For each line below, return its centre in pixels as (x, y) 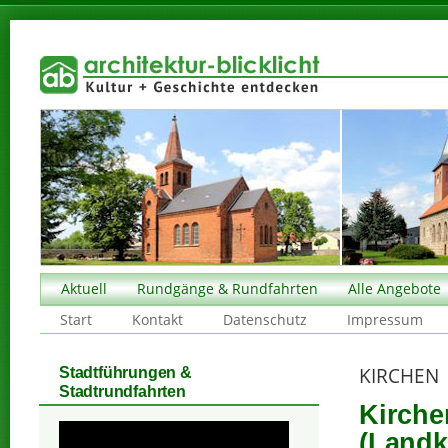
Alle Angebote (394, 288)
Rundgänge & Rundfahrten (227, 288)
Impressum (385, 319)
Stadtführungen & (125, 372)
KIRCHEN (399, 375)
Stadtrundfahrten (122, 391)
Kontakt (157, 319)
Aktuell (84, 288)
